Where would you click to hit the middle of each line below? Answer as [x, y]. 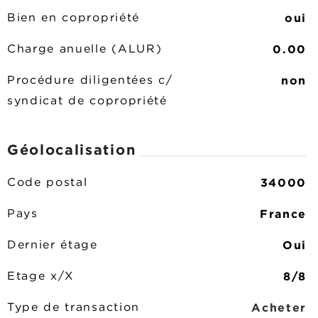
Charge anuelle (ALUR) [85, 49]
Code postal [48, 183]
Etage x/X [41, 276]
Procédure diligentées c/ [90, 81]
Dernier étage [53, 245]
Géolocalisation [72, 149]
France [283, 214]
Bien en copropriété [73, 18]
